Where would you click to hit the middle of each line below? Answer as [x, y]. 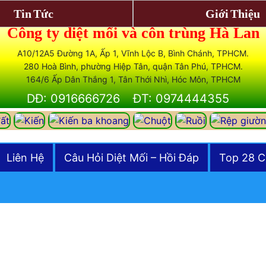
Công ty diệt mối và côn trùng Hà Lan [133, 33]
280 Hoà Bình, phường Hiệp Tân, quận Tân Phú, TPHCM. [133, 66]
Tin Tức [33, 14]
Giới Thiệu [233, 14]
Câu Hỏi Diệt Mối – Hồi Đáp [132, 157]
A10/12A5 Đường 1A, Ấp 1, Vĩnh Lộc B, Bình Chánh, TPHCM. [133, 53]
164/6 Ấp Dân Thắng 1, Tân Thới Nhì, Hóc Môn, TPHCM [133, 79]
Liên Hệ [25, 157]
